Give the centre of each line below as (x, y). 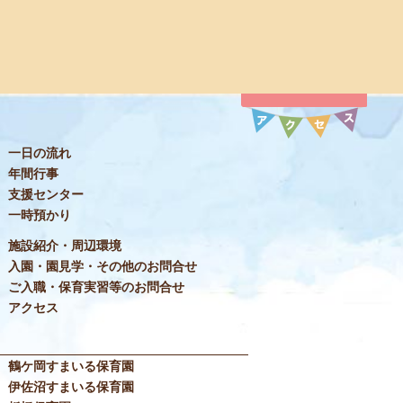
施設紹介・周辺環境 (65, 245)
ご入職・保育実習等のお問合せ (97, 287)
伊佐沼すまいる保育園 (72, 386)
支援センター (46, 195)
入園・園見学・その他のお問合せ (103, 266)
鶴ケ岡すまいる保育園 (72, 366)
